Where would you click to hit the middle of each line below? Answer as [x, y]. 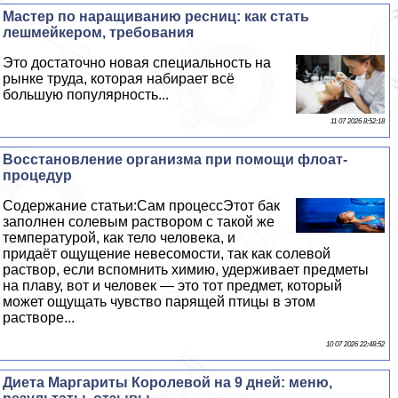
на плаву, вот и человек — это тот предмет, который [173, 285]
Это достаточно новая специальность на [137, 62]
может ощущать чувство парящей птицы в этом [159, 301]
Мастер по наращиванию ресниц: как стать [156, 16]
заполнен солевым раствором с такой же [139, 221]
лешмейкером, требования [99, 32]
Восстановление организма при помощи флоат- [175, 159]
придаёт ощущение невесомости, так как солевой [167, 253]
